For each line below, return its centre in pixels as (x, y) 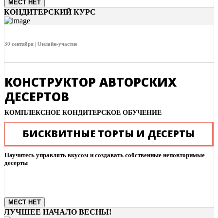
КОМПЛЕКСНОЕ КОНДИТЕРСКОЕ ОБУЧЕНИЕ (83, 112)
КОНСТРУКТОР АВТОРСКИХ (91, 82)
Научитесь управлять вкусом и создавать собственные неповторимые (105, 155)
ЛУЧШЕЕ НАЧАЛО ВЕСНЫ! (58, 212)
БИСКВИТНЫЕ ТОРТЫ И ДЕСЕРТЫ (109, 133)
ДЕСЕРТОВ (37, 96)
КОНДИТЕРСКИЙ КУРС (50, 12)
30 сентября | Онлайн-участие (41, 44)
